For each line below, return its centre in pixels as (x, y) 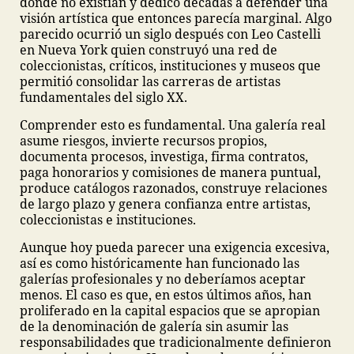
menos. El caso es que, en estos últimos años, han (166, 295)
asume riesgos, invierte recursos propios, (143, 141)
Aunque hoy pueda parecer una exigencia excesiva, (175, 247)
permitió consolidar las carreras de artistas (150, 81)
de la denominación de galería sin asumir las (154, 326)
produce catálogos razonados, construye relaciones (173, 188)
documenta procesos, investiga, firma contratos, (164, 156)
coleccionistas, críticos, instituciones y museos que (170, 66)
